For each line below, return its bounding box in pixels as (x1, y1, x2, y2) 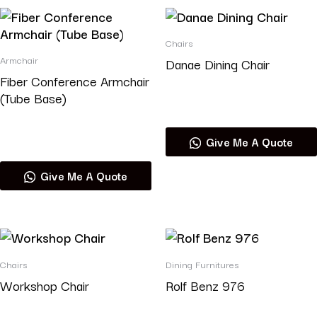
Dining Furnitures (166, 257, 238, 272)
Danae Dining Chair (166, 53, 270, 74)
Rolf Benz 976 (166, 275, 245, 295)
